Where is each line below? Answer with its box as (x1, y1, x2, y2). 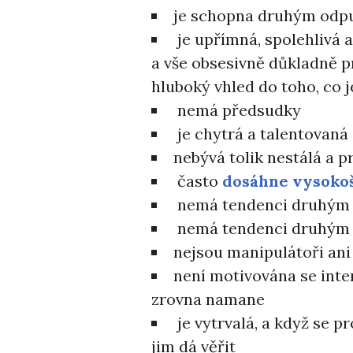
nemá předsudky (173, 100, 301, 120)
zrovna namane (151, 289, 265, 309)
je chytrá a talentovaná (173, 124, 348, 143)
